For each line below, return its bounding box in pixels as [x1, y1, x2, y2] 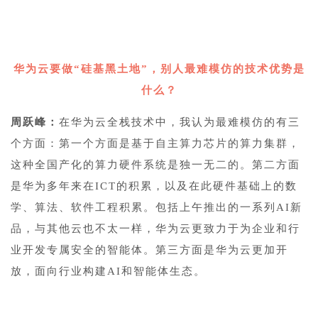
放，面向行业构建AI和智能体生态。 [11, 265, 206, 277]
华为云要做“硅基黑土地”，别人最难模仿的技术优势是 [13, 62, 305, 75]
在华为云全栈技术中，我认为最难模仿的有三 [59, 116, 300, 128]
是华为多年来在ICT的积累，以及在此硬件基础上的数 [11, 180, 297, 192]
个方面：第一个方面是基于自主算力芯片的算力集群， [11, 137, 300, 149]
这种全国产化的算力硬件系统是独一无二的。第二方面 [11, 158, 300, 170]
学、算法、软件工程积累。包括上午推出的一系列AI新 [11, 201, 302, 213]
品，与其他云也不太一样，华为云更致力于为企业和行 [11, 222, 300, 234]
